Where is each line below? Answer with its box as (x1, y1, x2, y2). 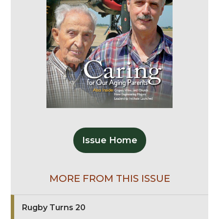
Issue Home (82, 134, 137, 146)
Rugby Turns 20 (21, 202, 86, 212)
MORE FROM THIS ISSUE (49, 172, 170, 184)
